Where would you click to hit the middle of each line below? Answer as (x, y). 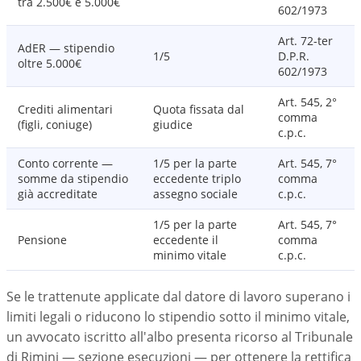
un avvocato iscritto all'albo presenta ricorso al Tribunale (180, 337)
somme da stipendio (73, 178)
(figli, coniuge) (55, 124)
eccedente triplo (197, 178)
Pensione (42, 240)
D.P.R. (294, 56)
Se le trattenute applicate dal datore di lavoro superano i (178, 297)
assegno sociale (195, 194)
